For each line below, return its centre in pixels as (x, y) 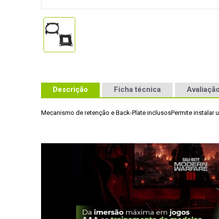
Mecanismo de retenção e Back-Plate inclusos (106, 113)
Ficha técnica (137, 89)
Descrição (70, 89)
